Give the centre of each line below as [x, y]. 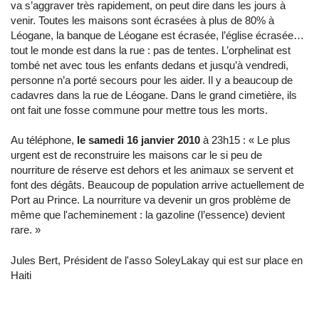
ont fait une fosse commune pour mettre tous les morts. [141, 110]
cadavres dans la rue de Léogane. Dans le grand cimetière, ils [154, 95]
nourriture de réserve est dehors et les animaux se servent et [152, 170]
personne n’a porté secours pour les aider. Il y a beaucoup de [152, 80]
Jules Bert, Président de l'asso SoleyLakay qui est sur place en [157, 260]
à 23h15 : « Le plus [245, 140]
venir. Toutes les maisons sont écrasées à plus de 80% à [142, 20]
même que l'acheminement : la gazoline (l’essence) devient [148, 215]
